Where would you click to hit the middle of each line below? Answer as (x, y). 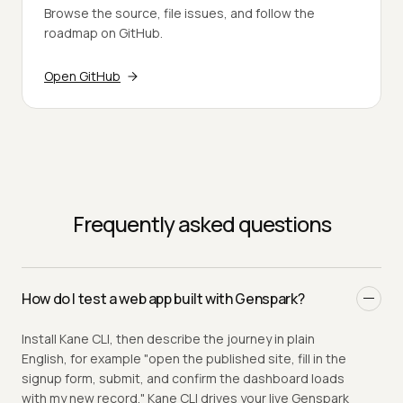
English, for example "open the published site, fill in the (184, 358)
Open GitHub (82, 76)
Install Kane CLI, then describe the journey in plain (168, 338)
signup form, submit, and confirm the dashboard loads (183, 378)
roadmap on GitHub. (103, 32)
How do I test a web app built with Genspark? (163, 298)
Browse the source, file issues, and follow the (179, 13)
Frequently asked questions (201, 223)
